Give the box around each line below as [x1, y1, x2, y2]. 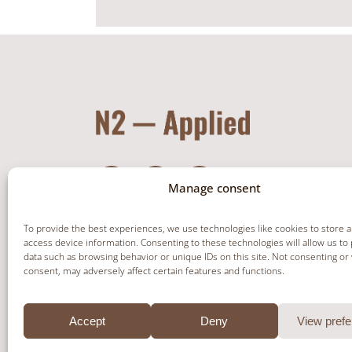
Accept [68, 313, 105, 328]
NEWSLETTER [121, 262, 192, 284]
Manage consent [167, 180, 261, 196]
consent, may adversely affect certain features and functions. [24, 264, 284, 277]
